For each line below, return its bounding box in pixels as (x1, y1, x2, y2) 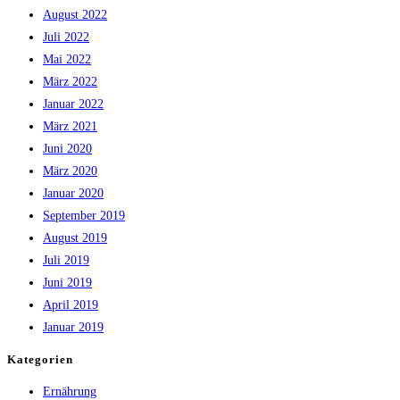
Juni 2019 (43, 275, 92, 289)
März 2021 (43, 119, 97, 133)
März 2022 (43, 74, 97, 88)
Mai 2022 (43, 52, 91, 66)
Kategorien (7, 352, 73, 366)
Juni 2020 (43, 141, 92, 155)
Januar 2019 (43, 320, 104, 334)
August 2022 (43, 7, 107, 21)
